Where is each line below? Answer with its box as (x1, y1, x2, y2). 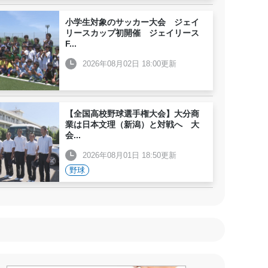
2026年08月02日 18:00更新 (83, 59, 176, 68)
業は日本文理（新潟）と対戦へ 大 (65, 120, 199, 129)
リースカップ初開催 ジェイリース (65, 28, 199, 38)
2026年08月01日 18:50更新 (83, 151, 176, 160)
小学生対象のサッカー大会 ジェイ (65, 17, 199, 27)
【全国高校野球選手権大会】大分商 (65, 109, 199, 118)
